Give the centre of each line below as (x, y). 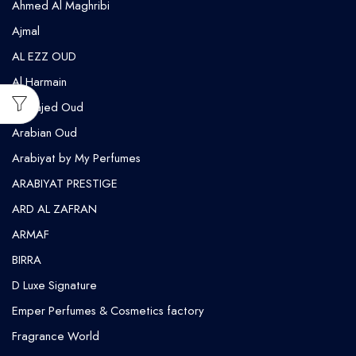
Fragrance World (56, 337)
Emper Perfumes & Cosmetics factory (108, 311)
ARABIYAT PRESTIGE (65, 184)
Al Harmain (39, 82)
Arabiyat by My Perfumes (76, 159)
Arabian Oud (44, 133)
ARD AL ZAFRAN (54, 209)
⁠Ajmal (26, 31)
